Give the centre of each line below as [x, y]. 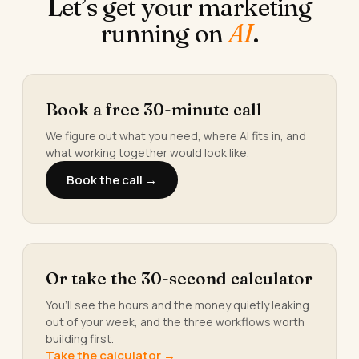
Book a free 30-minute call [154, 109]
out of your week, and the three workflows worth [175, 322]
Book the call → [112, 180]
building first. [80, 339]
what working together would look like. [147, 153]
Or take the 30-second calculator [179, 278]
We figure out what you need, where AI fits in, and [176, 136]
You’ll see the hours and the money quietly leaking [177, 305]
